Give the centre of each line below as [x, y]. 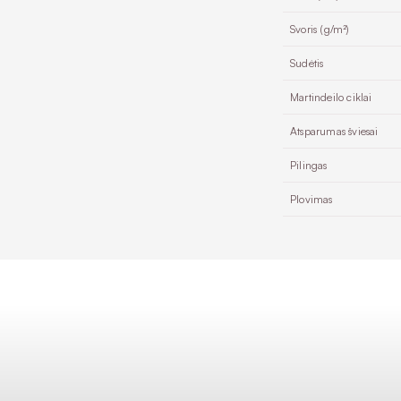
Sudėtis [307, 63]
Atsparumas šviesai [334, 131]
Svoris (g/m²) [320, 29]
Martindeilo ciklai [331, 97]
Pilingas [309, 165]
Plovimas [311, 199]
